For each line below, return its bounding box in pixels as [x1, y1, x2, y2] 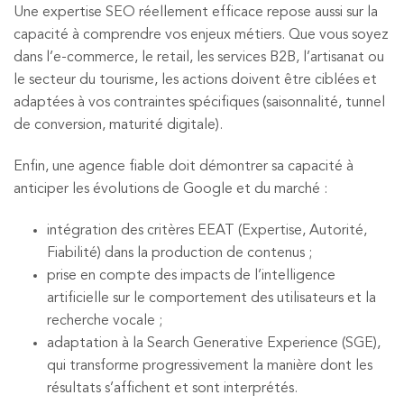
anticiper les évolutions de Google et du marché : [14, 181, 327, 197]
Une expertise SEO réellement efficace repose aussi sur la [14, 5, 378, 20]
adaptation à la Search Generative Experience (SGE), [46, 335, 381, 351]
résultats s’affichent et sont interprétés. [46, 381, 298, 396]
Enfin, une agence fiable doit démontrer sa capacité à [14, 159, 353, 174]
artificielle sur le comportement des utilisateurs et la [46, 290, 376, 306]
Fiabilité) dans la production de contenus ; [46, 245, 312, 261]
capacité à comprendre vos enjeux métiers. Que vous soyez [14, 27, 389, 42]
